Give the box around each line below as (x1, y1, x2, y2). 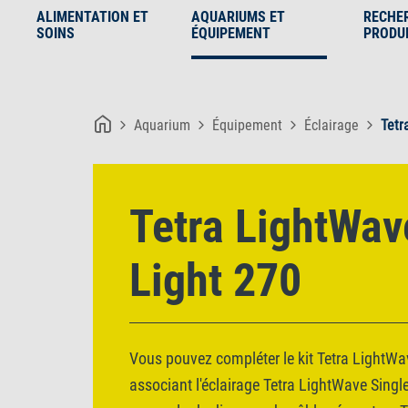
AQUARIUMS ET (190, 8, 285, 25)
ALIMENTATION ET (36, 8, 148, 25)
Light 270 (129, 254, 301, 307)
